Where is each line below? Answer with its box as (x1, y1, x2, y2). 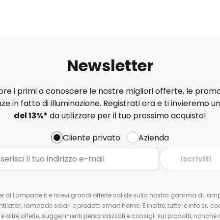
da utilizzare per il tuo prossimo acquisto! (48, 110, 206, 121)
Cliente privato (63, 132, 120, 143)
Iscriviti (180, 153, 212, 165)
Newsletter (66, 54, 154, 77)
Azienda (138, 132, 169, 143)
